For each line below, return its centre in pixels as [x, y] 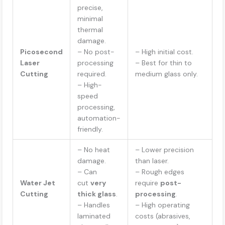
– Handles [94, 205]
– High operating [162, 205]
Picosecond [41, 52]
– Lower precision [164, 150]
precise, [90, 8]
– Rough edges [160, 172]
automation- [99, 118]
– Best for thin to [163, 63]
